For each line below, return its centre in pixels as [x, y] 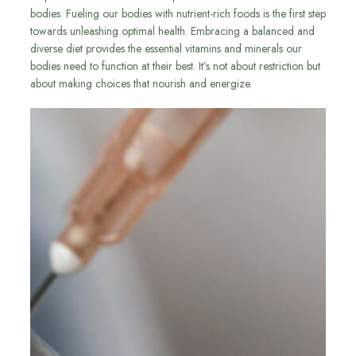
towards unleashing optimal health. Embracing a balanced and [172, 31]
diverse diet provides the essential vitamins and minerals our [166, 49]
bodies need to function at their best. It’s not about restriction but [175, 66]
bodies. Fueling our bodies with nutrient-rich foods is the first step [178, 14]
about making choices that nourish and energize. [141, 84]
